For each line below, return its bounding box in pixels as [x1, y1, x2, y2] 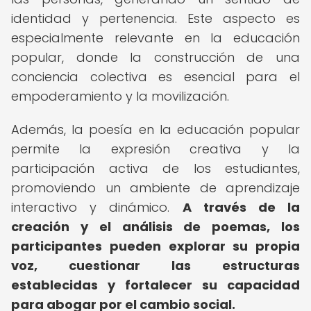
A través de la [182, 199, 300, 216]
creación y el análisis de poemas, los [11, 218, 300, 235]
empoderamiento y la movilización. [11, 87, 229, 105]
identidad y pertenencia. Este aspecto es [11, 10, 300, 27]
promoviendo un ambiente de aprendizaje [11, 179, 300, 196]
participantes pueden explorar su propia [11, 237, 300, 255]
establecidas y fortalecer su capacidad [11, 276, 300, 294]
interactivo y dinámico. [11, 199, 183, 216]
